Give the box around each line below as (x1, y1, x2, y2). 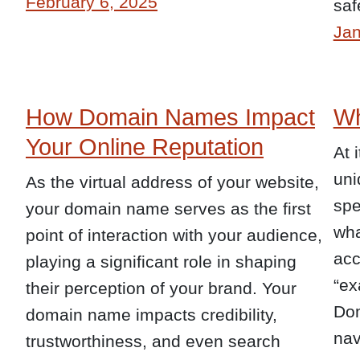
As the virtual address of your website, (26, 172, 319, 191)
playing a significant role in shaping (26, 252, 297, 271)
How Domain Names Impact (26, 104, 315, 130)
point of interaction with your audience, (26, 225, 322, 244)
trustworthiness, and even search (26, 331, 280, 350)
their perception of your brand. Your (26, 278, 297, 297)
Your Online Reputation (26, 133, 264, 160)
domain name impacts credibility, (26, 305, 277, 324)
